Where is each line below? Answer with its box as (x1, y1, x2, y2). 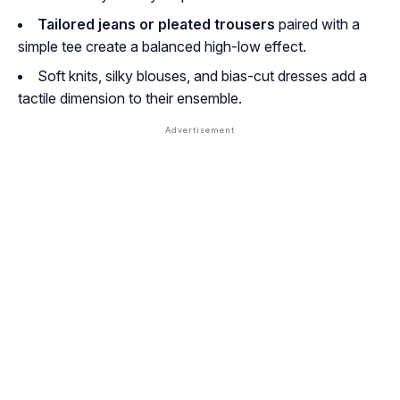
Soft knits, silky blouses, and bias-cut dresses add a (37, 67, 367, 86)
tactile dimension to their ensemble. (18, 89, 242, 108)
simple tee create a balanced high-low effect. (18, 37, 306, 56)
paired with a (275, 15, 360, 34)
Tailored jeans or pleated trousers (37, 15, 275, 34)
